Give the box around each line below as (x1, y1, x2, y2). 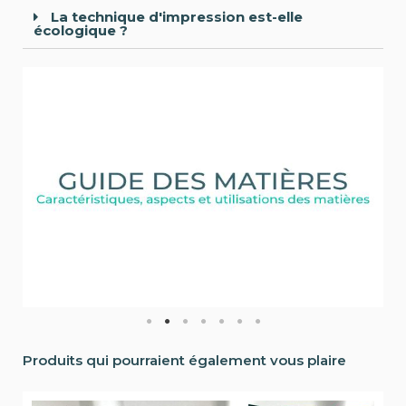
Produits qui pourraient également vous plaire (23, 351, 346, 369)
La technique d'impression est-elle (47, 8, 303, 26)
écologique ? (34, 22, 128, 40)
